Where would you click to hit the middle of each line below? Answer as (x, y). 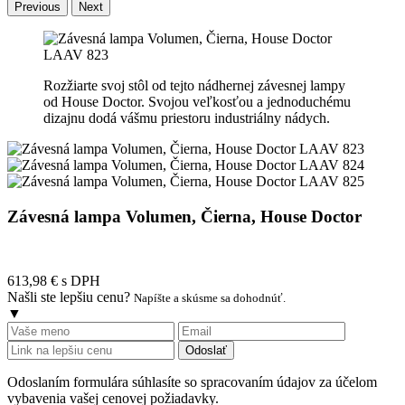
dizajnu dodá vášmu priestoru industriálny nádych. (187, 118)
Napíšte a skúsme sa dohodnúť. (210, 298)
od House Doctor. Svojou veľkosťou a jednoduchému (197, 101)
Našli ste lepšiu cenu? (69, 297)
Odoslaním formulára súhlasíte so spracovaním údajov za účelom (192, 382)
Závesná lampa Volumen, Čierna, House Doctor (184, 216)
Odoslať (206, 351)
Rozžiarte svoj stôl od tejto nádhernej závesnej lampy (194, 85)
